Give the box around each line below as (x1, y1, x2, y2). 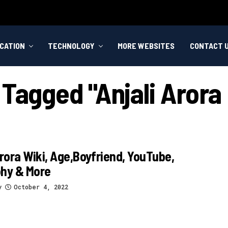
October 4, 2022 (14, 182, 68, 191)
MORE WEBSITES (118, 41, 175, 50)
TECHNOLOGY (48, 41, 95, 50)
